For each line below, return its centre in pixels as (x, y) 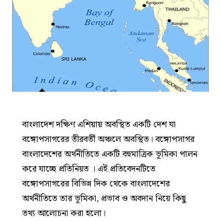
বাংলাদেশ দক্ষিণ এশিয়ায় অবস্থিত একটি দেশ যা (99, 125)
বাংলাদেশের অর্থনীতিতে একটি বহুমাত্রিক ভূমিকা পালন (110, 154)
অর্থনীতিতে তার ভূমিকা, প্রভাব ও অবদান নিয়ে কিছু (104, 199)
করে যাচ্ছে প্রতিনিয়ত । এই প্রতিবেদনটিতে (89, 169)
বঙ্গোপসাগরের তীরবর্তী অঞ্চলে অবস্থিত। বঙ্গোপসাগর (108, 140)
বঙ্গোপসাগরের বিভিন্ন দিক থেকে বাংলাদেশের (96, 184)
